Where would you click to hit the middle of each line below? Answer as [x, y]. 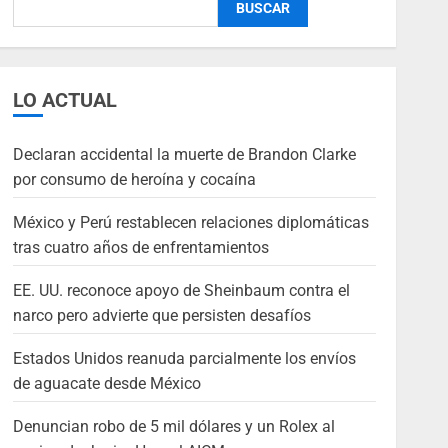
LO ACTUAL [64, 100]
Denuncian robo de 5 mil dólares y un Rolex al [173, 427]
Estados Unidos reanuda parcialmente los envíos [184, 359]
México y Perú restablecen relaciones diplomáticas [190, 223]
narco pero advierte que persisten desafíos [161, 316]
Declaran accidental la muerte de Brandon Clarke [184, 155]
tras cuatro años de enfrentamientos [140, 248]
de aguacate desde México [106, 384]
